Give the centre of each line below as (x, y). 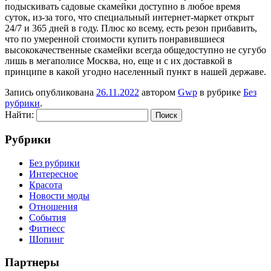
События (47, 217)
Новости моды (59, 195)
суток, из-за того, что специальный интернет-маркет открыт (129, 18)
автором (158, 93)
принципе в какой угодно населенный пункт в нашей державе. (135, 72)
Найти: (19, 115)
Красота (46, 184)
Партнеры (32, 263)
